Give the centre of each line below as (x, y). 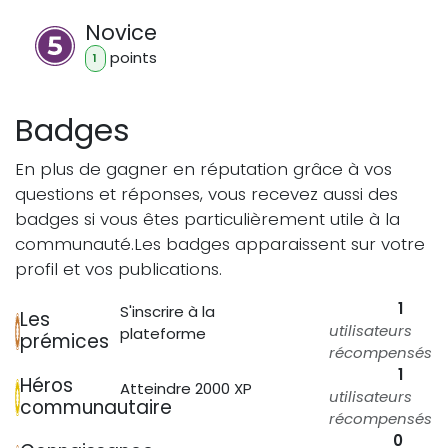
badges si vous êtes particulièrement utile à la (207, 219)
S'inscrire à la (167, 312)
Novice (121, 32)
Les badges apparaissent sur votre (279, 244)
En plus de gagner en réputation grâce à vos (203, 169)
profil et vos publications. (118, 269)
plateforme (162, 334)
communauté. (74, 244)
